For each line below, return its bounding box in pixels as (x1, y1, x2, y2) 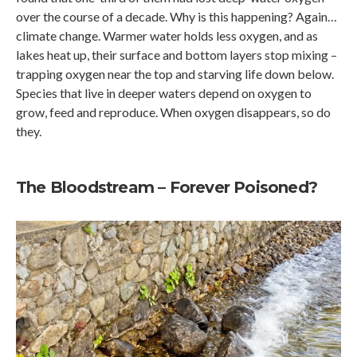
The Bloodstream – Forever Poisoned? (16, 178, 317, 198)
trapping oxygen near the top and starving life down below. (16, 66, 334, 82)
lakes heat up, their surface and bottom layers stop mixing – (16, 47, 337, 63)
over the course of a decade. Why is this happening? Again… (16, 9, 337, 25)
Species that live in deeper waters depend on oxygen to (16, 85, 312, 101)
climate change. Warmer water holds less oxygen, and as (16, 28, 318, 44)
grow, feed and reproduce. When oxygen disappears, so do (16, 104, 331, 120)
